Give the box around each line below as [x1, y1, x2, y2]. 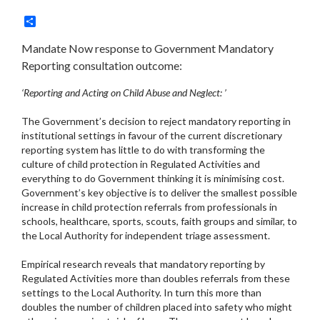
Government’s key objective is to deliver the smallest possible [21, 186, 297, 199]
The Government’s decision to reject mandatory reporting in [21, 115, 291, 128]
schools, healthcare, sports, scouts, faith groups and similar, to [21, 215, 297, 228]
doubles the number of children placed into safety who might [21, 301, 292, 314]
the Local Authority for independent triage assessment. [21, 229, 270, 242]
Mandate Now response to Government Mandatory [21, 41, 274, 56]
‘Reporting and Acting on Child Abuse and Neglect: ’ [21, 86, 226, 99]
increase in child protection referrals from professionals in [21, 201, 277, 214]
